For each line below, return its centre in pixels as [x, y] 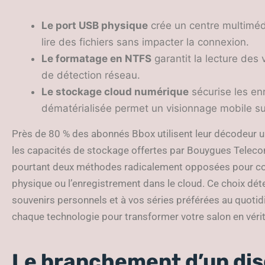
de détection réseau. [91, 75]
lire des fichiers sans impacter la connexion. [145, 42]
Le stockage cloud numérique [115, 91]
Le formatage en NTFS [96, 58]
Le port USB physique [95, 25]
